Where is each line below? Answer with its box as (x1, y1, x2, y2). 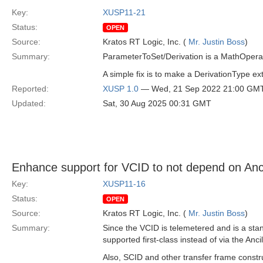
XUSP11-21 (103, 8, 146, 17)
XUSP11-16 (103, 179, 146, 188)
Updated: (12, 99, 46, 108)
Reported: (12, 84, 49, 93)
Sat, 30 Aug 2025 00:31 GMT (103, 99, 211, 108)
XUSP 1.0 (103, 84, 139, 93)
